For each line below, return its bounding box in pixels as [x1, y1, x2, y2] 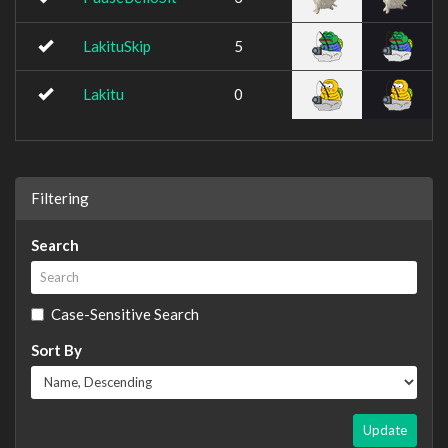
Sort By [31, 340, 82, 359]
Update [363, 421, 407, 438]
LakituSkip [83, 37, 151, 55]
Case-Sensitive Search [51, 304, 199, 323]
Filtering [31, 188, 89, 207]
